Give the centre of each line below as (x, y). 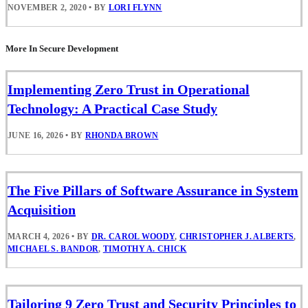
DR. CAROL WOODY (133, 236)
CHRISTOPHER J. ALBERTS (236, 236)
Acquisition (42, 209)
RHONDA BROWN (122, 135)
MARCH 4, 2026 (38, 236)
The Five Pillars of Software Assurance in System (153, 190)
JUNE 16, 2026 (35, 135)
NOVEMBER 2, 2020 (47, 8)
